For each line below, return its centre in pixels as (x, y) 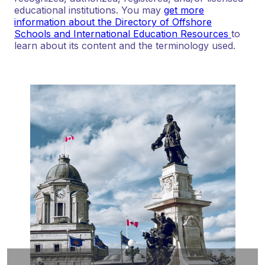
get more (184, 10)
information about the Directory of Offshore (113, 22)
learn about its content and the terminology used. (125, 45)
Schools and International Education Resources (123, 33)
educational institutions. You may (89, 10)
